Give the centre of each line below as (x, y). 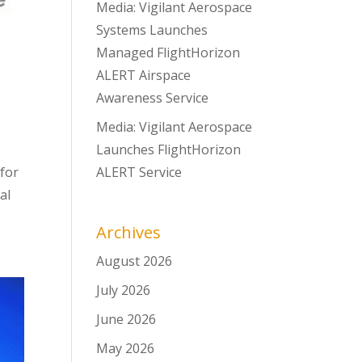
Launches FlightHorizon (169, 149)
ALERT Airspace (144, 75)
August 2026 (135, 261)
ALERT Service (139, 172)
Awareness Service (153, 98)
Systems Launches (152, 30)
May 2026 (126, 348)
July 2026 (124, 290)
